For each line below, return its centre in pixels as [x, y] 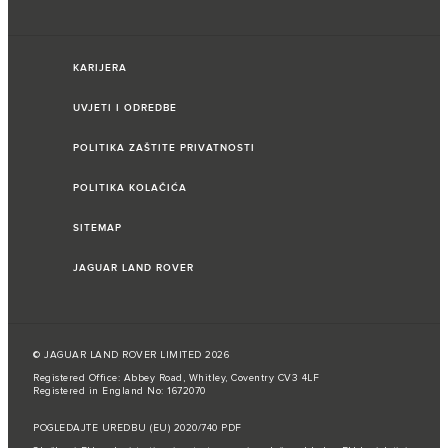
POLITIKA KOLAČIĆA [130, 188]
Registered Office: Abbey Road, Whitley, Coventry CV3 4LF [176, 378]
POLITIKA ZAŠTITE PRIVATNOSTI [164, 148]
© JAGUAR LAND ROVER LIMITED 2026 [131, 355]
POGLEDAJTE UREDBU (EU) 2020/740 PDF [137, 428]
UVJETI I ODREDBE [125, 108]
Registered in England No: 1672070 [119, 391]
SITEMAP [97, 228]
